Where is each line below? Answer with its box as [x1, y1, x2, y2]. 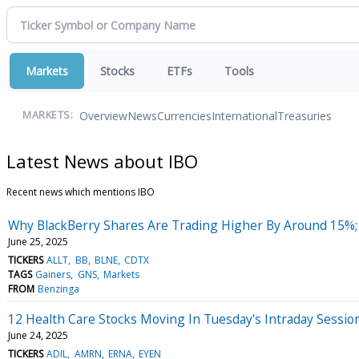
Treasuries [277, 107, 332, 123]
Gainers [35, 267, 71, 281]
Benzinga [38, 281, 80, 296]
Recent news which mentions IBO [6, 184, 155, 199]
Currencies [157, 107, 212, 123]
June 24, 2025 [8, 328, 68, 342]
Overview [79, 107, 127, 123]
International [212, 107, 277, 123]
